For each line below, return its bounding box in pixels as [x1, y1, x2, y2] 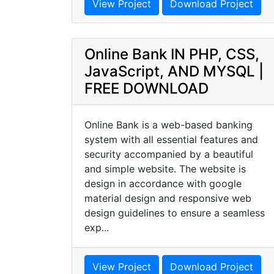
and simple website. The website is [84, 163, 246, 175]
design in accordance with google [84, 177, 242, 190]
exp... [84, 221, 109, 234]
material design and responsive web [84, 192, 251, 204]
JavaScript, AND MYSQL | [84, 62, 264, 80]
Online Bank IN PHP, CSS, [84, 45, 259, 63]
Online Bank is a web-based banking [84, 119, 253, 131]
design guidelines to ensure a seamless [84, 207, 265, 219]
